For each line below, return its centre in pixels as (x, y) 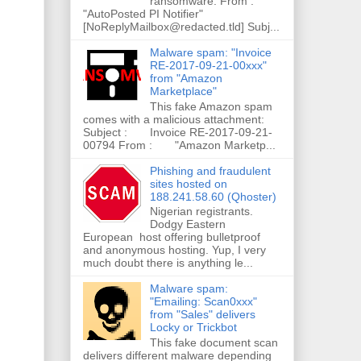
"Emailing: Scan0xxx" (203, 302)
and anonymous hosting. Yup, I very (174, 250)
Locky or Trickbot (193, 328)
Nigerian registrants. (201, 212)
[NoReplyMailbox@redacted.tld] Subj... (181, 26)
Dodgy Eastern (187, 224)
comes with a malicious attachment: (174, 119)
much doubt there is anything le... (168, 263)
